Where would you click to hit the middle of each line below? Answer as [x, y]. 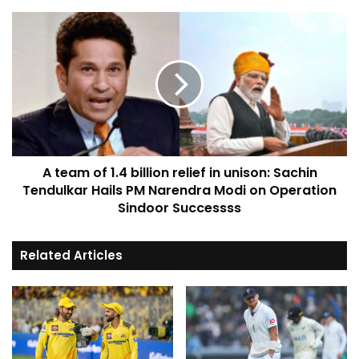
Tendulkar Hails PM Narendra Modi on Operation [179, 190]
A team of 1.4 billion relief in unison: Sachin [179, 173]
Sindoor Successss [179, 208]
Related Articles [71, 255]
